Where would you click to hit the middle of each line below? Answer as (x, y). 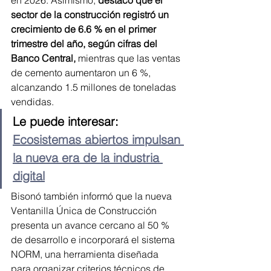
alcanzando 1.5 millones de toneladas (95, 87)
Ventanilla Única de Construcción (85, 210)
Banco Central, (43, 58)
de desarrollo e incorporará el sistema (94, 239)
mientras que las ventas (129, 58)
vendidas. (32, 101)
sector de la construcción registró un (91, 14)
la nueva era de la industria (88, 157)
